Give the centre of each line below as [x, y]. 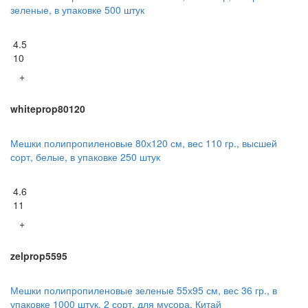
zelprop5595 [39, 255]
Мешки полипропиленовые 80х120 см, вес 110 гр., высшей [144, 143]
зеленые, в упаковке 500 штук [77, 9]
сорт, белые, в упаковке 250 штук [85, 156]
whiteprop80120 [48, 108]
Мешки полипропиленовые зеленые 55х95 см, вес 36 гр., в [144, 290]
